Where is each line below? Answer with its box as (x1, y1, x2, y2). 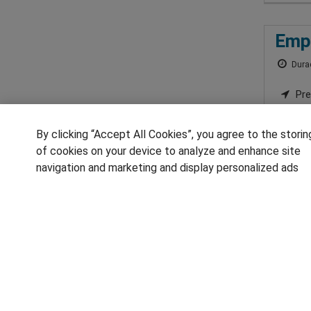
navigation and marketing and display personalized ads (36, 161, 299, 174)
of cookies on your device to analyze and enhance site (36, 144, 301, 158)
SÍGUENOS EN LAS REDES (81, 283, 197, 294)
